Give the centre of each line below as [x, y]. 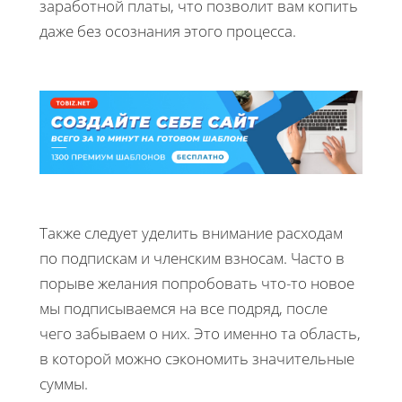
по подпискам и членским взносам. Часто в [192, 258]
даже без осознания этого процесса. [168, 31]
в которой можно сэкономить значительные [197, 358]
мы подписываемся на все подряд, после [184, 308]
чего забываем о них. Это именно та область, [200, 333]
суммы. [64, 383]
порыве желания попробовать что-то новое [197, 283]
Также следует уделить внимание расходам [191, 232]
